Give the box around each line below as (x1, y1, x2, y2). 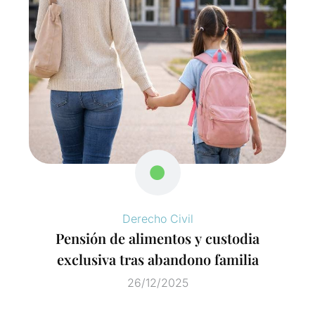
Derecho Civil (122, 211, 193, 226)
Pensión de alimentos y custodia (56, 228, 259, 247)
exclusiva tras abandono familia (56, 249, 259, 269)
